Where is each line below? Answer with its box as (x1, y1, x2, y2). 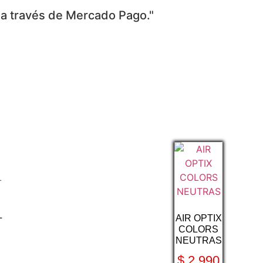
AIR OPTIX (175, 213, 222, 224)
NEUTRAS (175, 235, 222, 246)
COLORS (178, 224, 219, 235)
